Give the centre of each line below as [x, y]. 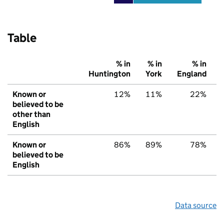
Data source [196, 205]
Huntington [109, 74]
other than [31, 114]
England [192, 74]
